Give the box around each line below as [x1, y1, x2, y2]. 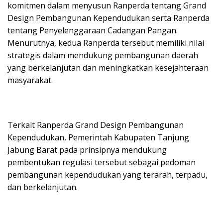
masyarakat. [7, 74, 53, 86]
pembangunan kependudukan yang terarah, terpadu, [7, 169, 208, 180]
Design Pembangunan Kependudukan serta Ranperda [7, 12, 210, 23]
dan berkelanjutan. [7, 181, 78, 193]
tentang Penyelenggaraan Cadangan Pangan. [7, 24, 178, 36]
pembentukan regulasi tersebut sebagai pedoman [7, 156, 196, 168]
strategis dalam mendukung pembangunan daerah [7, 49, 198, 61]
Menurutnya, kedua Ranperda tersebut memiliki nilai [7, 37, 204, 48]
